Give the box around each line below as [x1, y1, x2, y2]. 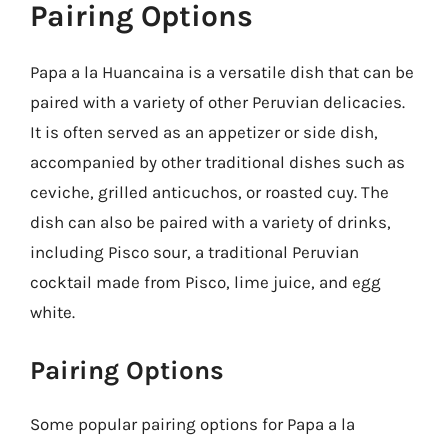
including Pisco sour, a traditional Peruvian [30, 242, 359, 262]
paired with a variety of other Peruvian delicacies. [30, 92, 405, 112]
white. [30, 302, 75, 322]
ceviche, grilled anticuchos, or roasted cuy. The [30, 182, 389, 202]
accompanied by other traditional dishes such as [30, 152, 405, 172]
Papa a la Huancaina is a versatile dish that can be [30, 62, 414, 82]
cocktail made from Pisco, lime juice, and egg [30, 272, 381, 292]
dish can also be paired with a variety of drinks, [30, 212, 391, 232]
